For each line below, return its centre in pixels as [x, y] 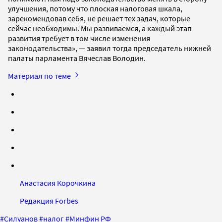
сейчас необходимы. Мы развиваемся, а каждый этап [100, 28]
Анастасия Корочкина [58, 183]
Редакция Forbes [49, 200]
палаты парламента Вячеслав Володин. [77, 58]
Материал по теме [40, 76]
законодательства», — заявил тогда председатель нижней [110, 48]
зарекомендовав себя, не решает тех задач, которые [99, 18]
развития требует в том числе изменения [79, 38]
